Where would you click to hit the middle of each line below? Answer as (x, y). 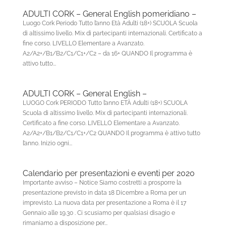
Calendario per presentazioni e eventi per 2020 (108, 173)
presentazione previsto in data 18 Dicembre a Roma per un (104, 193)
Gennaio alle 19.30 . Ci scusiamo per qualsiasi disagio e (99, 213)
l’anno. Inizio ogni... (47, 143)
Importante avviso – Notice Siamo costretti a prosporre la (102, 183)
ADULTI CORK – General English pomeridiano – (109, 14)
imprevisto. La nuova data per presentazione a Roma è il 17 (104, 203)
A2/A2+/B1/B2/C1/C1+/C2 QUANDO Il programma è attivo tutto (111, 133)
